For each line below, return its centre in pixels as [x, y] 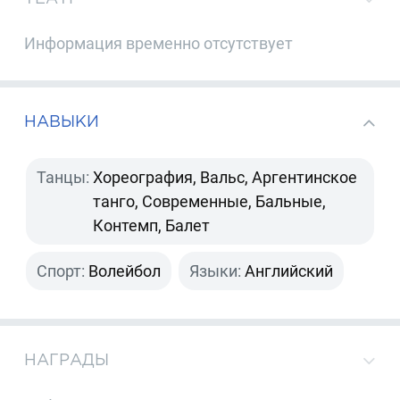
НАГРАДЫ [67, 360]
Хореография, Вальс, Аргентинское [225, 178]
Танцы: [63, 178]
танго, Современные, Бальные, [210, 202]
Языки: [216, 271]
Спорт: [61, 271]
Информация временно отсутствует [159, 44]
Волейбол [125, 271]
